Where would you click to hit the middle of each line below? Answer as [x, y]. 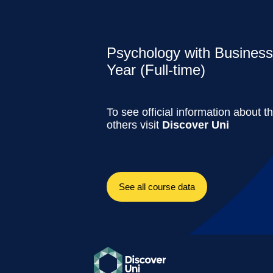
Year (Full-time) [156, 69]
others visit [134, 125]
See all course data [157, 187]
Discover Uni [195, 125]
